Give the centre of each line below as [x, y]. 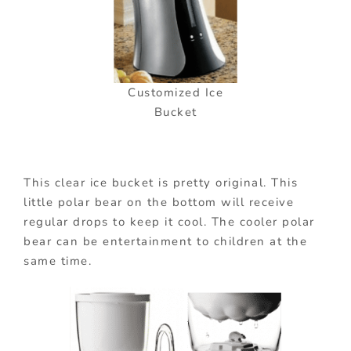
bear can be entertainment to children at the [165, 242]
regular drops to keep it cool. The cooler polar [169, 222]
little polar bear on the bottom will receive [159, 203]
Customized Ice [175, 93]
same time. [58, 261]
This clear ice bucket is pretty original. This [161, 183]
